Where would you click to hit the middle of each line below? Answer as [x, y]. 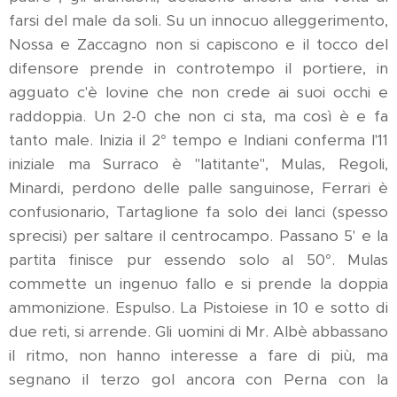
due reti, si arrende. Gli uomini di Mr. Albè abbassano [198, 331]
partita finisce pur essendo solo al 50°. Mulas [198, 259]
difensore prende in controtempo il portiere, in [198, 68]
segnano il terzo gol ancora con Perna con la [198, 379]
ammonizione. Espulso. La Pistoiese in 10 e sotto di [198, 307]
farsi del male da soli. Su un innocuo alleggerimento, [198, 20]
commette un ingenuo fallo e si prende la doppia [198, 283]
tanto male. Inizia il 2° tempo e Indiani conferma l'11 [198, 140]
